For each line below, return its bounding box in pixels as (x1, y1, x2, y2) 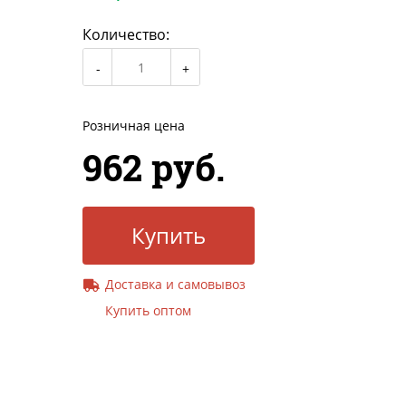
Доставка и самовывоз (105, 275, 246, 294)
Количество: (82, 24, 169, 45)
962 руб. (82, 143, 225, 192)
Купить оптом (105, 302, 191, 320)
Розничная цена (82, 117, 185, 135)
